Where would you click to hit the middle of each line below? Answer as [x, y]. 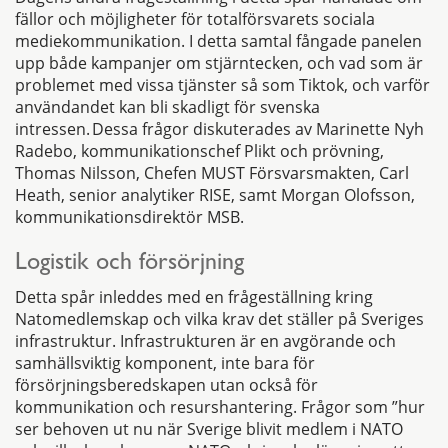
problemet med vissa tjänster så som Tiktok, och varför [222, 84]
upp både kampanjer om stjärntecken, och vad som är [219, 62]
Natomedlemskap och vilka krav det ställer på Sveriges [219, 318]
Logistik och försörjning [129, 264]
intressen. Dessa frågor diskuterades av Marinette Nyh [219, 128]
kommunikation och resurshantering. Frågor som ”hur [220, 406]
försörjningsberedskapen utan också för [166, 384]
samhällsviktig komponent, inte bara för [165, 362]
